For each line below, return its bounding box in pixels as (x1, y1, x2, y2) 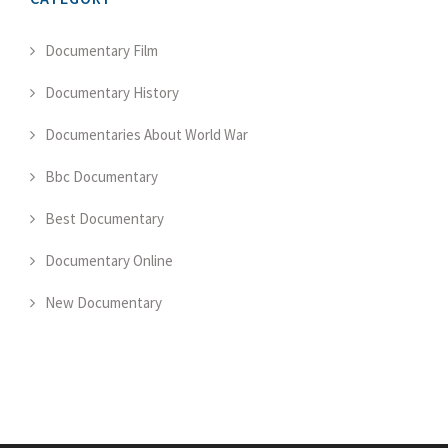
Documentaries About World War (45, 124, 248, 144)
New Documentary (45, 292, 162, 312)
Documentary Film (45, 40, 158, 60)
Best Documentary (45, 208, 164, 228)
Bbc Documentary (45, 166, 158, 186)
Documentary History (45, 82, 179, 102)
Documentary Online (45, 250, 173, 270)
